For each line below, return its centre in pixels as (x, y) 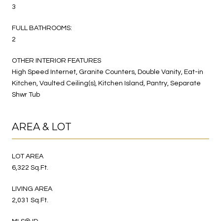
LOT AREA (28, 156)
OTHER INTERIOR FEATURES (56, 60)
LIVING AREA (32, 189)
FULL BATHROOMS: (42, 28)
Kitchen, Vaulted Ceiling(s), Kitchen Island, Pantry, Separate (106, 83)
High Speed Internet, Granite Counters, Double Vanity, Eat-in (108, 72)
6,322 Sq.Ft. (30, 167)
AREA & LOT (42, 127)
